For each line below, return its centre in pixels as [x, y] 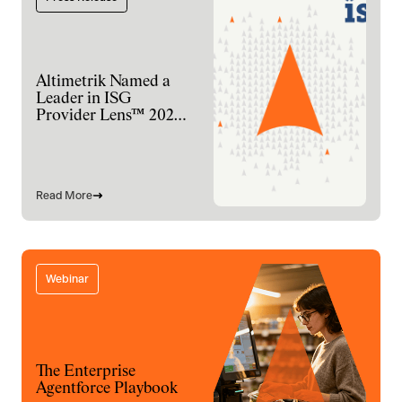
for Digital [71, 132]
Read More [64, 195]
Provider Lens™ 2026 [109, 115]
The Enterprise [86, 371]
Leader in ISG [83, 98]
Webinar [67, 279]
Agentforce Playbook [107, 389]
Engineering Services [107, 149]
